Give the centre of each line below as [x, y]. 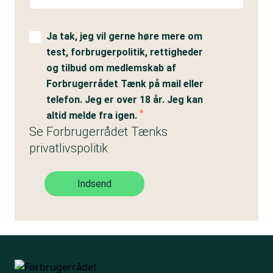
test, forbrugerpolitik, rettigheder [125, 52]
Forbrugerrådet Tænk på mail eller [125, 84]
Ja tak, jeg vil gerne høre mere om [124, 36]
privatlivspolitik [69, 148]
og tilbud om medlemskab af [111, 68]
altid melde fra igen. [93, 115]
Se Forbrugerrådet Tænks [98, 132]
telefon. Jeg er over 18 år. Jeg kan [125, 100]
